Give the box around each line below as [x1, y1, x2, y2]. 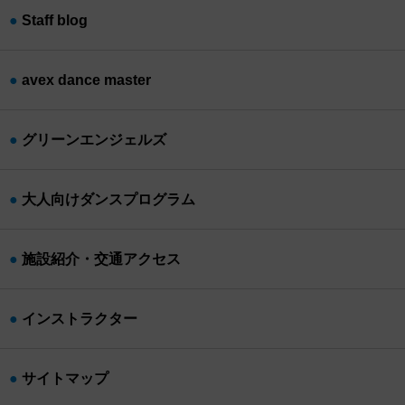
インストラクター [22, 311, 137, 327]
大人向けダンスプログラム [22, 192, 195, 208]
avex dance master [22, 72, 151, 89]
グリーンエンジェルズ [22, 132, 166, 148]
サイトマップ [22, 371, 108, 387]
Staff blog [22, 13, 88, 29]
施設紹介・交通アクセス [22, 251, 181, 268]
